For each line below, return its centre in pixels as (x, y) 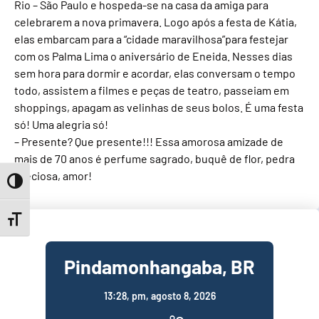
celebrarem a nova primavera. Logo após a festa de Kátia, (156, 22)
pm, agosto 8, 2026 (173, 296)
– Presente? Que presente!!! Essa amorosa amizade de (149, 142)
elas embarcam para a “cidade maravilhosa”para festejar (151, 39)
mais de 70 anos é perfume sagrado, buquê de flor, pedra (155, 159)
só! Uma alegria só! (61, 125)
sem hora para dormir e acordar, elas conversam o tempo (155, 73)
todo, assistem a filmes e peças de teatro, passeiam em (152, 90)
